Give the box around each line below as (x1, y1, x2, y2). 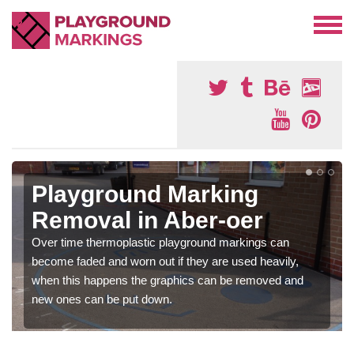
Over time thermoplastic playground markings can (32, 235, 289, 249)
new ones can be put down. (32, 292, 172, 306)
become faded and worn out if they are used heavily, (32, 254, 299, 268)
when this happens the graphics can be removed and (32, 273, 303, 287)
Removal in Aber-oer (32, 207, 263, 233)
